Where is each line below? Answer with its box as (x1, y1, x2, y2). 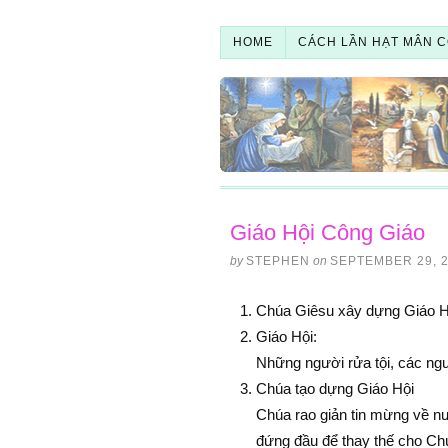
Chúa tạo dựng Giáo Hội (255, 379, 414, 397)
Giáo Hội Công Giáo (229, 219, 425, 245)
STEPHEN (245, 253, 310, 268)
